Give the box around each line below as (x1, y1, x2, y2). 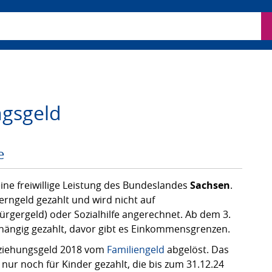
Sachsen (190, 178, 230, 192)
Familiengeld (107, 243, 165, 256)
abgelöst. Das (165, 243, 229, 256)
